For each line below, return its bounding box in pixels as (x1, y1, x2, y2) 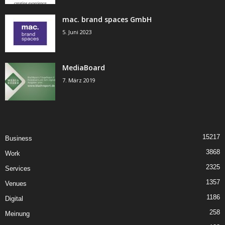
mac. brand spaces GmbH (62, 15, 152, 25)
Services (5, 165, 31, 173)
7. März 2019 (62, 76, 95, 84)
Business (5, 135, 32, 143)
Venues (5, 180, 27, 188)
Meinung (5, 210, 30, 218)
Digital (5, 195, 23, 203)
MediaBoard (62, 63, 105, 73)
